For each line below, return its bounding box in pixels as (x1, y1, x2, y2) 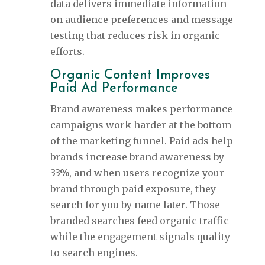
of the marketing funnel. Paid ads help (50, 135, 233, 147)
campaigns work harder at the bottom (50, 119, 231, 131)
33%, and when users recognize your (50, 167, 224, 179)
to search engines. (50, 247, 138, 259)
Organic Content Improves (50, 69, 210, 83)
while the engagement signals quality (50, 231, 230, 243)
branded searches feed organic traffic (50, 215, 229, 227)
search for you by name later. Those (50, 199, 220, 211)
